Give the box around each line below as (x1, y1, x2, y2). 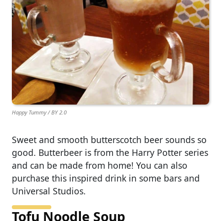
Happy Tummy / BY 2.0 (12, 109, 67, 116)
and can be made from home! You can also (12, 159, 187, 172)
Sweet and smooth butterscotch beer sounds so (12, 134, 207, 146)
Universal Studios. (12, 185, 86, 197)
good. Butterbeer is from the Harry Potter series (12, 147, 208, 159)
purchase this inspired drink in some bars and (12, 172, 200, 184)
